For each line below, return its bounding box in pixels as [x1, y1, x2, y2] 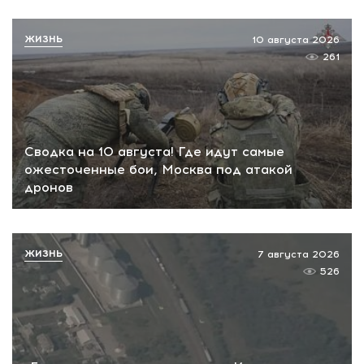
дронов [24, 180, 73, 196]
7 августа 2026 [258, 249, 340, 261]
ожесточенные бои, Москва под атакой [24, 162, 292, 178]
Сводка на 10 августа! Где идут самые [24, 144, 284, 160]
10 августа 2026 [252, 33, 340, 45]
